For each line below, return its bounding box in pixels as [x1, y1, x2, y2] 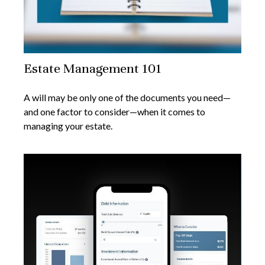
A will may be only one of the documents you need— [24, 92, 231, 104]
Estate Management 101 [24, 60, 161, 77]
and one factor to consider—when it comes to [24, 106, 205, 118]
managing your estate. [24, 120, 112, 132]
